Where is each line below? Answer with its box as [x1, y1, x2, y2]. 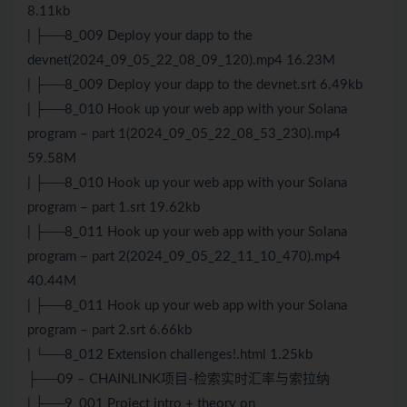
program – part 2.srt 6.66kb [27, 323, 192, 338]
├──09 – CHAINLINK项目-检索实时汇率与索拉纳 [27, 372, 330, 387]
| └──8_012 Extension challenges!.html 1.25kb [27, 348, 313, 362]
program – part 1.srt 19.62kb [27, 201, 200, 215]
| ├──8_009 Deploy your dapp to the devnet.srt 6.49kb [27, 78, 362, 93]
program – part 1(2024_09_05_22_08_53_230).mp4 [27, 127, 341, 142]
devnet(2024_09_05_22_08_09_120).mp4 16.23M [27, 54, 335, 68]
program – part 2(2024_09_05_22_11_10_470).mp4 [27, 250, 341, 264]
